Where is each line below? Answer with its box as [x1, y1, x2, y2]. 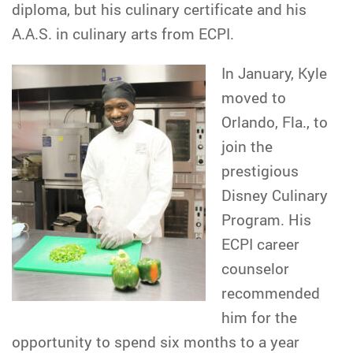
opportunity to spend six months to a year [12, 332, 299, 351]
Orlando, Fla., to [221, 112, 328, 132]
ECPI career [221, 234, 299, 254]
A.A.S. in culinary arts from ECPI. [12, 24, 234, 43]
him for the [221, 307, 297, 327]
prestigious [221, 161, 299, 180]
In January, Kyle [221, 63, 327, 83]
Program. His [221, 210, 311, 229]
